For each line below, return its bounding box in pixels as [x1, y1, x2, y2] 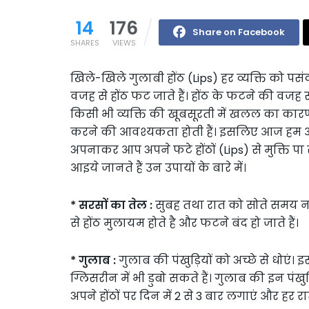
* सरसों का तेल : [70, 197, 155, 213]
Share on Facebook [192, 25, 285, 39]
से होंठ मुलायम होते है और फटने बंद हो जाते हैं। [70, 215, 299, 231]
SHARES [70, 37, 99, 48]
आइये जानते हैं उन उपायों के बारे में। [70, 159, 246, 176]
